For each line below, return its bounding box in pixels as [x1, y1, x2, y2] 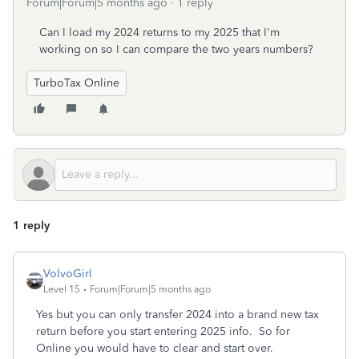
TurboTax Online [34, 76, 119, 90]
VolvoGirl [43, 267, 92, 280]
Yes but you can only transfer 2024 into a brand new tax [36, 308, 319, 321]
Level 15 [43, 284, 80, 295]
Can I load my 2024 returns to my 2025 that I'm [39, 26, 280, 39]
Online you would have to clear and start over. [36, 341, 280, 355]
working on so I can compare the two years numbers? [39, 42, 313, 56]
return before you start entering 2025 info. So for [36, 325, 290, 338]
